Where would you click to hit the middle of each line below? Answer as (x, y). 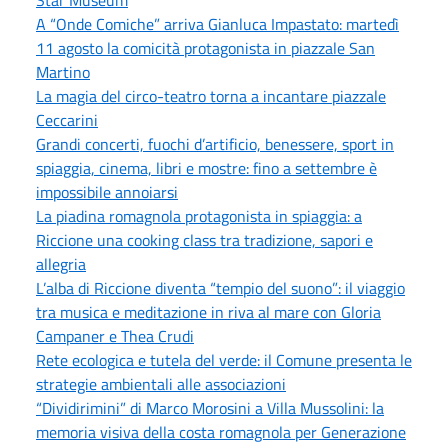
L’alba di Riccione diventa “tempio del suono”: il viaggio (220, 287)
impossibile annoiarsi (107, 191)
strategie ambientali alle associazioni (161, 383)
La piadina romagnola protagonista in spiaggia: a (199, 215)
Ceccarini (67, 119)
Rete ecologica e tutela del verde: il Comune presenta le (224, 359)
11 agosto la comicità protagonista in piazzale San (205, 47)
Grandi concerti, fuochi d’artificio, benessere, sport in (215, 143)
